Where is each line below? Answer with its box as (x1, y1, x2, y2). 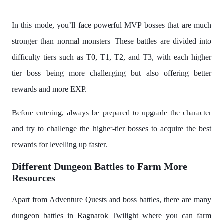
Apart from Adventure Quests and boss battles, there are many (12, 195, 211, 204)
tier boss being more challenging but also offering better (12, 69, 211, 78)
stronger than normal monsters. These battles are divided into (12, 37, 211, 46)
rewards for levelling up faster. (12, 140, 107, 149)
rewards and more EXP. (12, 85, 87, 94)
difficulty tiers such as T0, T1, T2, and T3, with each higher (12, 53, 211, 62)
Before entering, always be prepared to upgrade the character (12, 109, 211, 117)
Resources (12, 172, 55, 184)
